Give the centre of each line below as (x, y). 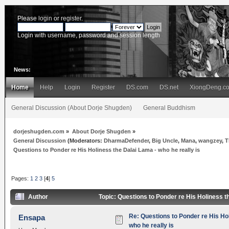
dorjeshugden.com (39, 131)
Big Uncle (165, 140)
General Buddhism (169, 108)
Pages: (21, 178)
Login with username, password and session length (88, 35)
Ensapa (32, 218)
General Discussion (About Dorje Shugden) (72, 108)
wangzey (210, 140)
